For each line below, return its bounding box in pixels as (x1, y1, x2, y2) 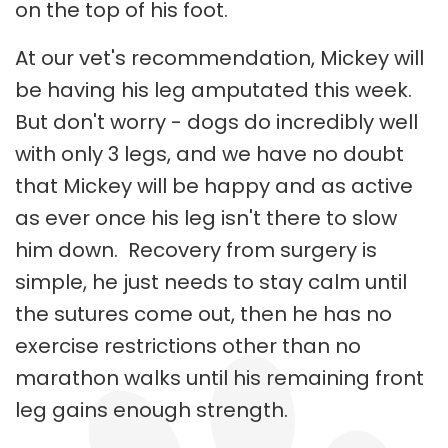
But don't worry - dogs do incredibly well (15, 107, 418, 136)
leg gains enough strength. (15, 395, 293, 424)
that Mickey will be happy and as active (15, 171, 413, 200)
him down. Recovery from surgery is (15, 235, 377, 264)
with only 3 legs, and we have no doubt (15, 139, 404, 168)
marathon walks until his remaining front (15, 363, 424, 392)
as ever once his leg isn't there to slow (15, 203, 397, 232)
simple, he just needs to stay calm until (15, 267, 407, 296)
